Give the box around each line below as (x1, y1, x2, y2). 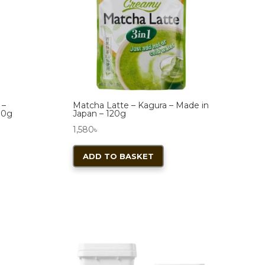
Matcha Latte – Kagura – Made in (72, 100, 209, 111)
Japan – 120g (72, 108, 126, 119)
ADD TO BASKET (82, 151, 154, 161)
